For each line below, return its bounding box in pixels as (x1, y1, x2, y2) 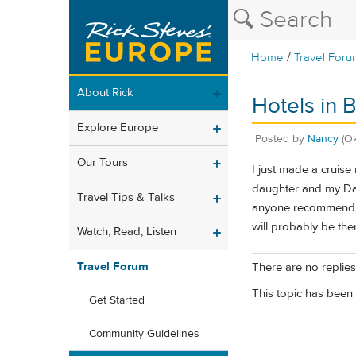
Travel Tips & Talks (77, 189, 175, 205)
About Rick (77, 85, 133, 101)
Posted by (255, 131, 308, 146)
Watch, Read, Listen (77, 224, 176, 240)
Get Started (89, 293, 145, 308)
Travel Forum (77, 259, 149, 275)
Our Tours (77, 154, 128, 170)
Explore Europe (77, 120, 158, 136)
